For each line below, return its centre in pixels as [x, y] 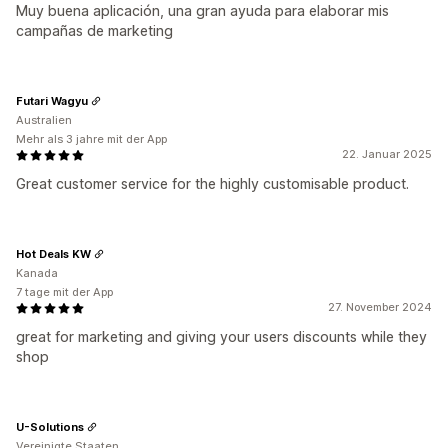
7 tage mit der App [64, 292]
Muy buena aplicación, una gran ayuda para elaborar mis [202, 10]
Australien [44, 120]
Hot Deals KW [53, 253]
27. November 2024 [380, 307]
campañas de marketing [94, 30]
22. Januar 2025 [387, 154]
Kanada [37, 273]
